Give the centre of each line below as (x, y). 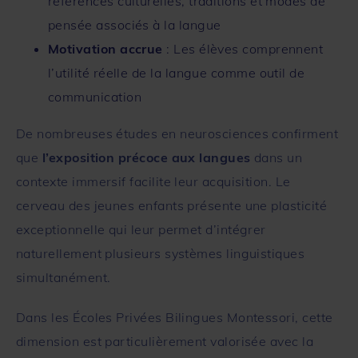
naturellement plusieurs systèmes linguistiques (161, 253)
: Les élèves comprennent (243, 48)
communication (95, 96)
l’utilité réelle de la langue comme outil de (177, 72)
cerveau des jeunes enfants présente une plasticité (171, 205)
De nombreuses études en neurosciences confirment (177, 133)
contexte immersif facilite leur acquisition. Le (153, 181)
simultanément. (64, 277)
